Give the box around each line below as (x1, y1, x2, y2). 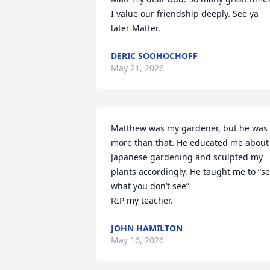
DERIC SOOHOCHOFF (111, 50, 198, 61)
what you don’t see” (111, 180, 189, 192)
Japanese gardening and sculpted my (111, 151, 263, 163)
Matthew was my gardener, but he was (111, 122, 268, 134)
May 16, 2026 (111, 234, 164, 246)
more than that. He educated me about (111, 137, 269, 148)
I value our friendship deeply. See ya (111, 8, 259, 19)
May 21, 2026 (111, 62, 164, 74)
